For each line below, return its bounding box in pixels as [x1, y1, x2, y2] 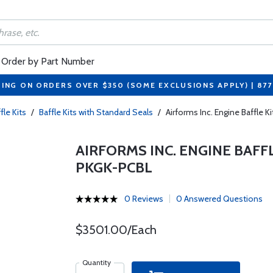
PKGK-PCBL [75, 158, 152, 176]
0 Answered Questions [175, 193, 263, 204]
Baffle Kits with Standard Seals [39, 107, 153, 118]
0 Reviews [124, 193, 163, 204]
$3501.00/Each [75, 222, 157, 237]
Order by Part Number [1, 55, 94, 67]
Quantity [82, 258, 111, 267]
